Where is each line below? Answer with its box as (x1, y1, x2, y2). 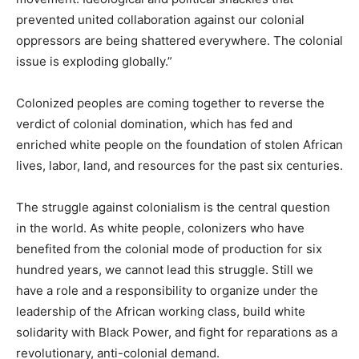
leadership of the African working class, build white (16, 304, 305, 320)
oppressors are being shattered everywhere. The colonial (16, 33, 343, 49)
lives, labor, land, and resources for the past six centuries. (16, 158, 343, 174)
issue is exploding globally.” (16, 54, 172, 70)
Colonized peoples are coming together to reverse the (16, 95, 325, 111)
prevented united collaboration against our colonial (16, 12, 305, 28)
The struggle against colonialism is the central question (16, 200, 330, 216)
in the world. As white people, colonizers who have (16, 220, 305, 236)
